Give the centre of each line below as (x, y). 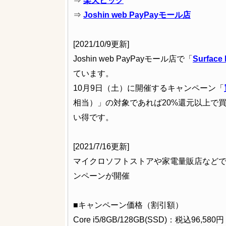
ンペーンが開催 (101, 176)
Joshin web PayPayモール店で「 (133, 59)
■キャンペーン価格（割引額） (128, 205)
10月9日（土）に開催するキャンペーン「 (149, 88)
